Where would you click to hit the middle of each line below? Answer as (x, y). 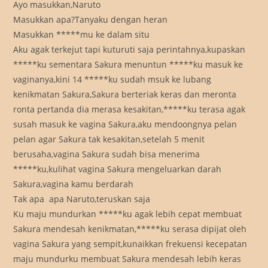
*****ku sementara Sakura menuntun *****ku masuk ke (128, 65)
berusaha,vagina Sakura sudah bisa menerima (107, 154)
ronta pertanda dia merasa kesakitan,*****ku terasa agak (130, 109)
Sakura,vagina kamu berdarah (74, 184)
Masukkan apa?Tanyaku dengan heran (91, 20)
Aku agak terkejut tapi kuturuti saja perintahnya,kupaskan (130, 50)
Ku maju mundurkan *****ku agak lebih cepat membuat (128, 214)
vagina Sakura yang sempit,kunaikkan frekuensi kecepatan (130, 244)
